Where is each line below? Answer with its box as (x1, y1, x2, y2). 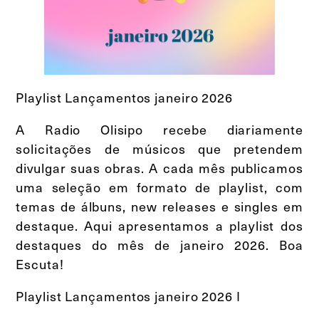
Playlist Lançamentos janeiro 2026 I (16, 286, 241, 305)
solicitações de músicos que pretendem (16, 139, 303, 157)
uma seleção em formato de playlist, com (16, 177, 303, 196)
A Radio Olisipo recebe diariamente (16, 120, 303, 138)
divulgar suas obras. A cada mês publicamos (16, 158, 303, 177)
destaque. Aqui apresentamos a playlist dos (16, 216, 303, 234)
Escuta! (16, 254, 64, 273)
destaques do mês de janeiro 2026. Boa (16, 235, 303, 253)
